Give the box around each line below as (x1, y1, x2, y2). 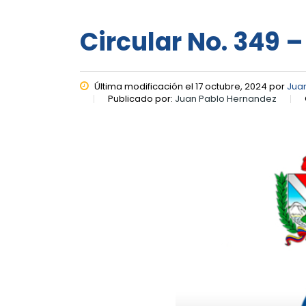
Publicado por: (108, 92, 175, 105)
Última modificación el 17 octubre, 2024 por (92, 80, 287, 93)
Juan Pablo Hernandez (175, 92, 277, 105)
